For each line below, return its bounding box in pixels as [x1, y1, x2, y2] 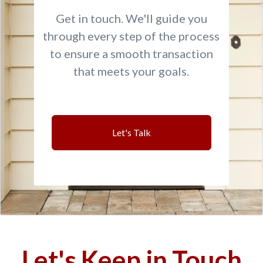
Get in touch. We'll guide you [55, 11, 207, 25]
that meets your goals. [73, 64, 190, 78]
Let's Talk [112, 127, 151, 138]
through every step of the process [43, 29, 220, 43]
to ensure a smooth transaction [49, 46, 213, 60]
